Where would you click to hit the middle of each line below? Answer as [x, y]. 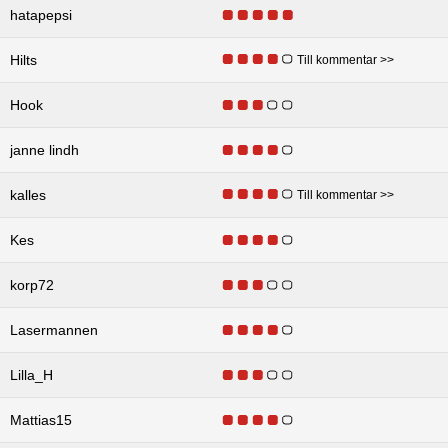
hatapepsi [41, 14]
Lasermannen [54, 329]
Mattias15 [41, 419]
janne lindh [44, 149]
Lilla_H [31, 374]
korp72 [32, 284]
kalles [28, 194]
